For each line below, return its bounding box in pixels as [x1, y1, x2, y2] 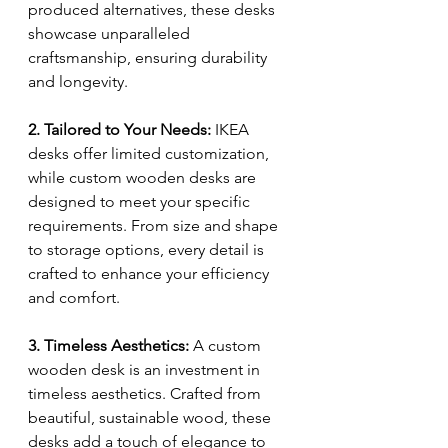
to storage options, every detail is [28, 240, 268, 260]
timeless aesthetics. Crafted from [28, 384, 265, 404]
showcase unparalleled [28, 24, 194, 44]
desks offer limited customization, [28, 144, 273, 164]
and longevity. [28, 72, 128, 92]
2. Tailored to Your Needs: [28, 120, 211, 140]
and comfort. [28, 288, 120, 308]
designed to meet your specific [28, 192, 254, 212]
